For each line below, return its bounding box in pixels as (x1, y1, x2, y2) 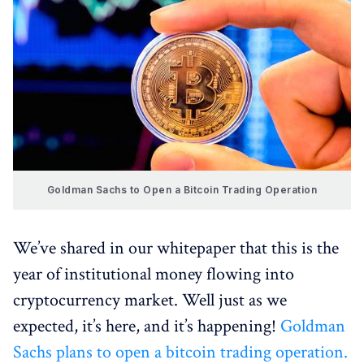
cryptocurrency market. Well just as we (13, 288, 287, 312)
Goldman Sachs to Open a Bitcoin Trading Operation (46, 183, 318, 196)
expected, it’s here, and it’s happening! (13, 314, 280, 338)
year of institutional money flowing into (13, 262, 294, 286)
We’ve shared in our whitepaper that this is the (13, 236, 339, 260)
